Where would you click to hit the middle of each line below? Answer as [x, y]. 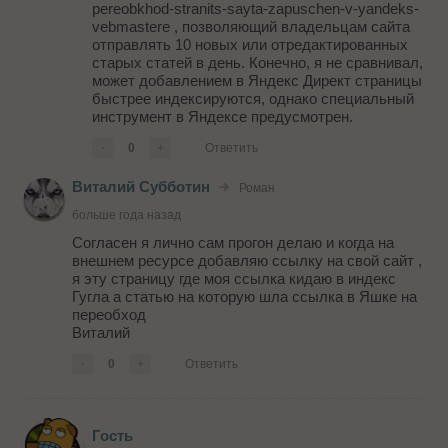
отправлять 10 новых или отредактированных [250, 45]
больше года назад [127, 215]
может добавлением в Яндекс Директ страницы [257, 81]
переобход [109, 315]
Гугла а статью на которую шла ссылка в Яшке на [245, 297]
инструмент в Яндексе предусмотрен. [223, 117]
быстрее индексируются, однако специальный [253, 99]
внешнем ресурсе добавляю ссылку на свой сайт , [247, 261]
